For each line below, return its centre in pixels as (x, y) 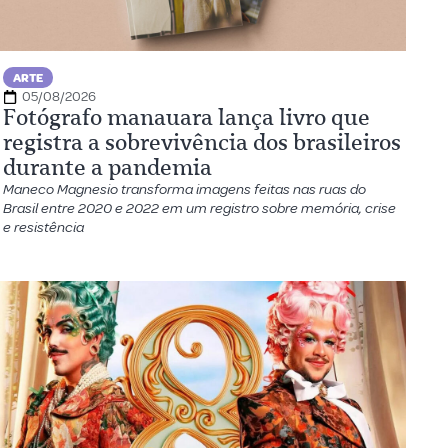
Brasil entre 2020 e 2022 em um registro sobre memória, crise (200, 208)
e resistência (44, 227)
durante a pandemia (108, 167)
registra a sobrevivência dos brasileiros (202, 142)
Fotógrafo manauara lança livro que (187, 117)
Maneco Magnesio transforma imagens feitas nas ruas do (185, 189)
